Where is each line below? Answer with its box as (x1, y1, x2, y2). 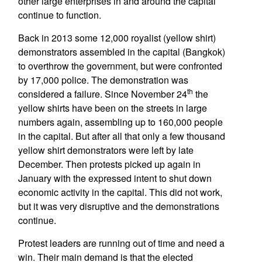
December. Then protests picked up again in (18, 157, 201, 171)
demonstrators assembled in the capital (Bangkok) (18, 45, 225, 58)
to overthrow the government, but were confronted (18, 59, 222, 73)
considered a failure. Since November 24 (18, 87, 187, 101)
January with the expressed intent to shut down (18, 171, 212, 185)
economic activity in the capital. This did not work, (18, 185, 222, 199)
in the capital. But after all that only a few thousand (18, 129, 225, 143)
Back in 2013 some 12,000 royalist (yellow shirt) (18, 31, 216, 44)
